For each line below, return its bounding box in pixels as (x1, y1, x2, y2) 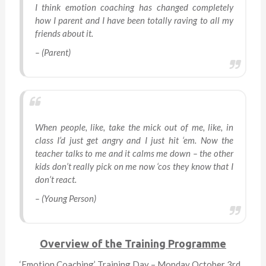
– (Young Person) (34, 193, 96, 204)
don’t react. (34, 174, 77, 185)
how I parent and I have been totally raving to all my (34, 15, 234, 26)
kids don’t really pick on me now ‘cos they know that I (34, 161, 234, 172)
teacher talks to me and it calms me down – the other (34, 148, 234, 159)
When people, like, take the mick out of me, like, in (34, 122, 234, 132)
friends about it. (34, 28, 93, 39)
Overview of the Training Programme (39, 237, 226, 249)
